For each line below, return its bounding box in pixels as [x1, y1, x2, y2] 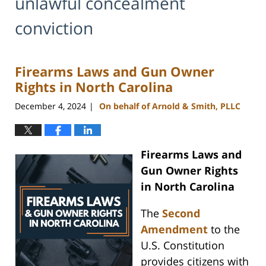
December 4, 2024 [15, 100, 86, 112]
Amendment [140, 221, 208, 236]
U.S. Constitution [140, 237, 224, 252]
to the [207, 221, 240, 236]
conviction [15, 17, 93, 39]
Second [161, 205, 200, 220]
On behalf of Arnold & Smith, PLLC [99, 100, 240, 112]
